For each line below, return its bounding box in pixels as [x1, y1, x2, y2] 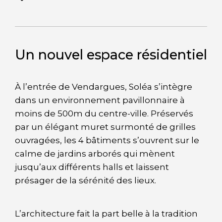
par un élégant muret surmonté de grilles [15, 122, 196, 132]
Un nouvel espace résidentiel [15, 47, 207, 63]
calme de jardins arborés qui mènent [15, 149, 175, 159]
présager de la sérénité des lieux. [15, 175, 156, 185]
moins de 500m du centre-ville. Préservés [15, 109, 193, 118]
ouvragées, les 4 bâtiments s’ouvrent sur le [15, 135, 199, 145]
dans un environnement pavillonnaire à [15, 95, 185, 105]
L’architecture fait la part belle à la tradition [15, 209, 198, 219]
